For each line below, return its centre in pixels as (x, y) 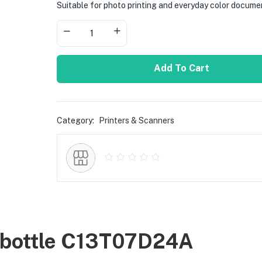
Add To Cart (181, 68)
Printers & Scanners (136, 120)
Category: (76, 120)
